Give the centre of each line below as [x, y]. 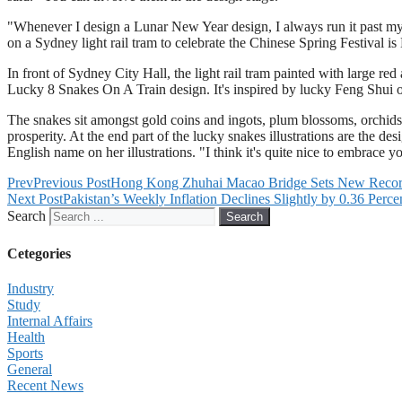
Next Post [35, 199]
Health [26, 336]
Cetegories [39, 253]
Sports [25, 353]
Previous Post [72, 183]
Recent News [45, 385]
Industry [31, 288]
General [30, 369]
